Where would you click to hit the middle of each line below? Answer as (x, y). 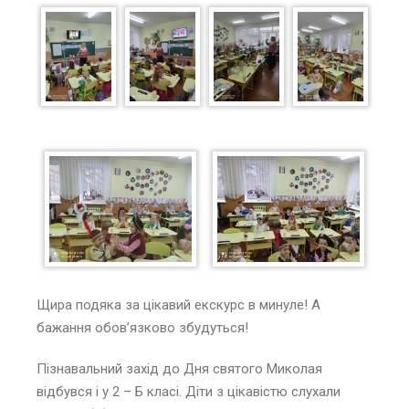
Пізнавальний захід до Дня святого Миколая (179, 369)
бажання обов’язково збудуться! (142, 328)
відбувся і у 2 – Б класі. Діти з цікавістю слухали (189, 392)
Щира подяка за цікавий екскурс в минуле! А (178, 305)
